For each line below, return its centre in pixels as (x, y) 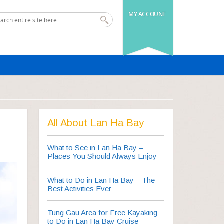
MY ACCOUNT (147, 14)
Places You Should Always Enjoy (102, 156)
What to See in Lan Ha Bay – (95, 148)
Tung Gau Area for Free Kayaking (103, 213)
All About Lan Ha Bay (96, 123)
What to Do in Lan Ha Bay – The (101, 180)
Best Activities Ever (80, 189)
